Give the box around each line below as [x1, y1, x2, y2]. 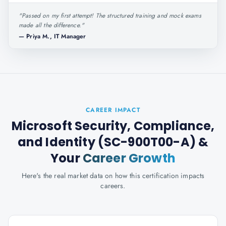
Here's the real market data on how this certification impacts [21, 171, 205, 181]
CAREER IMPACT [86, 105, 140, 115]
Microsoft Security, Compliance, [11, 118, 215, 134]
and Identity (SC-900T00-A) [17, 134, 196, 150]
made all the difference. [19, 21, 81, 30]
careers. [100, 181, 126, 191]
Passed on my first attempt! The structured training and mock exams [22, 11, 201, 20]
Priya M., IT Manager [26, 32, 86, 41]
